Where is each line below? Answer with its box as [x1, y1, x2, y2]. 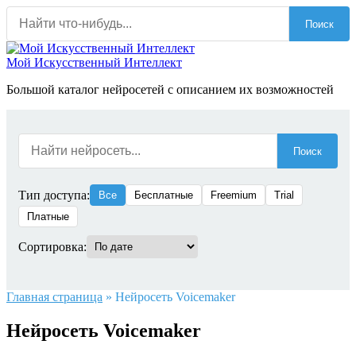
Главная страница [6, 290, 103, 304]
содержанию [6, 34, 74, 48]
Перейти [6, 6, 52, 19]
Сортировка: [18, 239, 87, 253]
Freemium [211, 189, 257, 201]
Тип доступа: [18, 188, 90, 202]
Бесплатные [134, 189, 193, 201]
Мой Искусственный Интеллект [6, 56, 182, 69]
